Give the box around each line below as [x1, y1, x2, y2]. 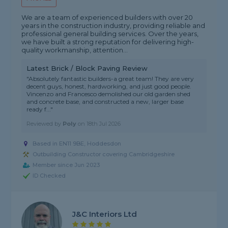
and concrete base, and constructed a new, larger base [26, 98, 184, 106]
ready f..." [26, 105, 53, 113]
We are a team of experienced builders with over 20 [21, 13, 193, 22]
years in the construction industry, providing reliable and [21, 21, 206, 30]
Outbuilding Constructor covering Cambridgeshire [33, 151, 175, 158]
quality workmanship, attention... [21, 46, 128, 54]
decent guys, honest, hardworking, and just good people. [26, 82, 192, 91]
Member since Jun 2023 [33, 161, 100, 169]
